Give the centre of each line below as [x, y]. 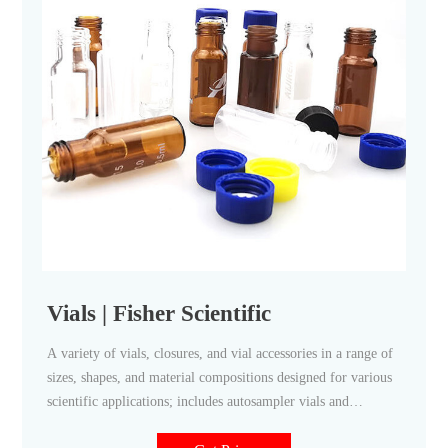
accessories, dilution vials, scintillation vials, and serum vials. [221, 425]
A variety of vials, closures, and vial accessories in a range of [220, 353]
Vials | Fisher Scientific [159, 312]
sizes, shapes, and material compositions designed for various [220, 377]
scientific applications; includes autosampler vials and [198, 401]
